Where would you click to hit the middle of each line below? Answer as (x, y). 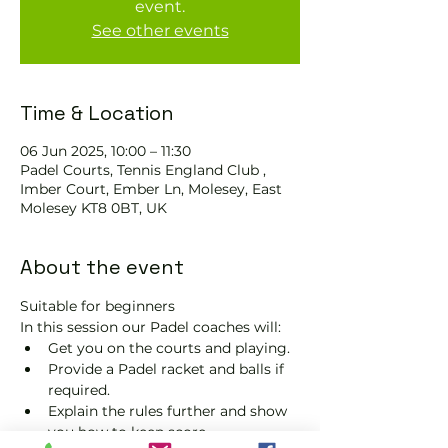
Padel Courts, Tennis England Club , (143, 170)
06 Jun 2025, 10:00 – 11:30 (105, 151)
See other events (160, 30)
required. (79, 390)
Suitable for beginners (99, 306)
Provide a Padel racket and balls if (168, 369)
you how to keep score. (128, 432)
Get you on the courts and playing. (169, 348)
